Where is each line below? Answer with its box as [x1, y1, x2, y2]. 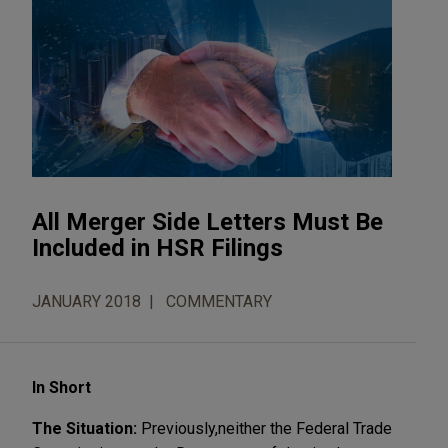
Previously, [141, 418, 218, 438]
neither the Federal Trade [218, 418, 392, 438]
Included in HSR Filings [32, 233, 283, 262]
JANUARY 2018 [32, 291, 141, 311]
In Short [32, 377, 91, 397]
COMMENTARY [166, 291, 272, 311]
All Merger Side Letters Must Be [32, 207, 383, 236]
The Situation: [32, 418, 141, 438]
